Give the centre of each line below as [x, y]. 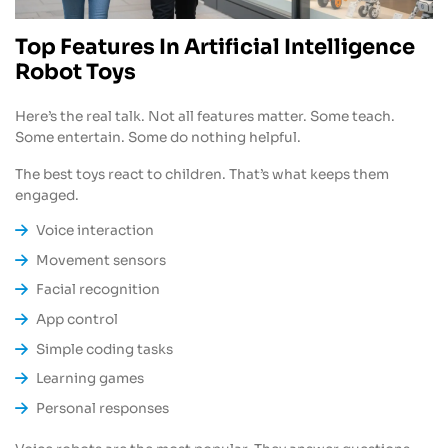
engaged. [47, 195]
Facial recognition [98, 290]
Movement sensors [101, 260]
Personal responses [103, 408]
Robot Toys [75, 71]
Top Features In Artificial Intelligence [215, 46]
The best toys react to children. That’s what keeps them [202, 174]
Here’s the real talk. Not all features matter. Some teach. [205, 116]
